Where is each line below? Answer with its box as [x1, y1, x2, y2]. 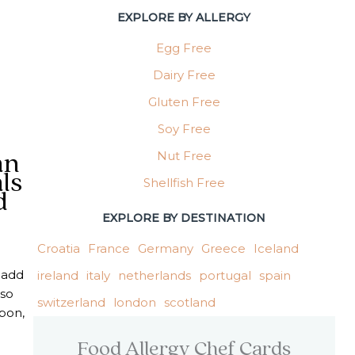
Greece [200, 241, 246, 257]
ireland [36, 268, 78, 284]
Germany [137, 241, 193, 257]
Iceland [253, 241, 299, 257]
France [87, 241, 130, 257]
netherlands [117, 268, 191, 284]
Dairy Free [152, 67, 216, 83]
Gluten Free [147, 94, 220, 110]
